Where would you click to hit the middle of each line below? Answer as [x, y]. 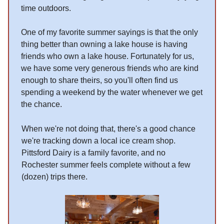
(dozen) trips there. [54, 176]
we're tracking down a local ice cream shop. [98, 140]
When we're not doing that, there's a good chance [108, 128]
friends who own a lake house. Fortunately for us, [107, 56]
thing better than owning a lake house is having [104, 44]
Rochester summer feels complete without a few [106, 164]
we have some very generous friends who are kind [110, 68]
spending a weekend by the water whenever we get [112, 92]
